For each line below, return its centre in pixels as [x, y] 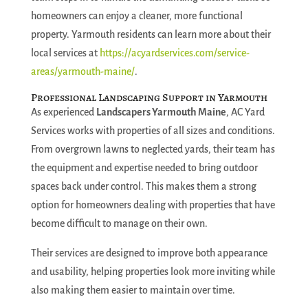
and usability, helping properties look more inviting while [153, 272]
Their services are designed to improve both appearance [149, 253]
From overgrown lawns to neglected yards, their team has [153, 149]
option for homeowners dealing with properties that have [153, 205]
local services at [65, 53]
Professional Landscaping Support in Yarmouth [149, 98]
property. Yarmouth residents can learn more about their [151, 34]
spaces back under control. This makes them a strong [143, 186]
